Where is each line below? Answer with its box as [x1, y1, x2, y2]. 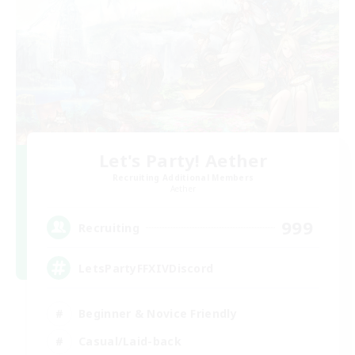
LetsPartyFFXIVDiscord [78, 260, 214, 276]
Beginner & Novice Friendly [78, 305, 237, 321]
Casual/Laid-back [78, 333, 181, 349]
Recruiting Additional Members [112, 172, 254, 184]
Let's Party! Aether [99, 148, 267, 173]
